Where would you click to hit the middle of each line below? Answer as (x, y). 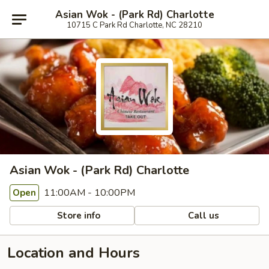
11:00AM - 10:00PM (88, 193)
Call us (203, 215)
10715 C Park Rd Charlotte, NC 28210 (134, 25)
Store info (78, 215)
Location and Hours (74, 253)
